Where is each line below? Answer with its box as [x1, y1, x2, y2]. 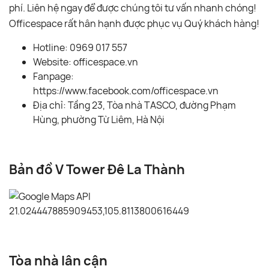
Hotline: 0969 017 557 [33, 40, 127, 54]
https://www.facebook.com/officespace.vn [33, 83, 220, 97]
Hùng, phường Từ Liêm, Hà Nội [33, 112, 165, 126]
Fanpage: [33, 69, 74, 83]
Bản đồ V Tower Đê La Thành [9, 160, 185, 178]
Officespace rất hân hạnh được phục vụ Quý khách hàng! [9, 16, 259, 30]
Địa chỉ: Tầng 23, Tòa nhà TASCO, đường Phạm [33, 98, 236, 112]
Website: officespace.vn [33, 55, 138, 68]
